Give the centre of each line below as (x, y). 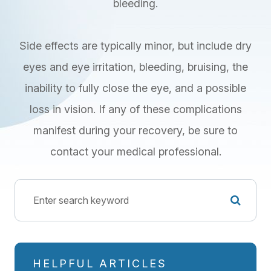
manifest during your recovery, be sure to (135, 131)
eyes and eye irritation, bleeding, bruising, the (135, 67)
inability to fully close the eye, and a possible (135, 88)
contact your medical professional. (135, 152)
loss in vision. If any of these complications (135, 109)
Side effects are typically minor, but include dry (135, 46)
